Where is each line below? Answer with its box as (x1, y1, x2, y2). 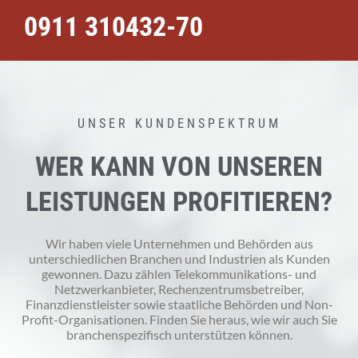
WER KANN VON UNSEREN (35, 149, 323, 182)
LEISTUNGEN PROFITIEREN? (26, 185, 332, 217)
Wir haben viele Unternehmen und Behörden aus (45, 235, 313, 251)
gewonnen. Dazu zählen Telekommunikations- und (42, 265, 316, 281)
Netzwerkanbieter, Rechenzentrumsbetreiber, (54, 280, 304, 296)
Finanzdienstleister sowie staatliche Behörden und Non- (25, 296, 333, 312)
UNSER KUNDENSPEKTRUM (77, 115, 281, 131)
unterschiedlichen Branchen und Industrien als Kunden (28, 250, 330, 266)
